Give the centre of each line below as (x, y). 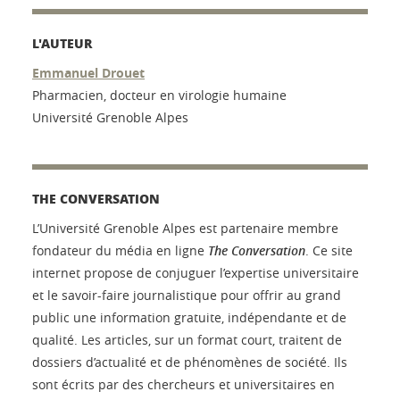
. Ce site (329, 250)
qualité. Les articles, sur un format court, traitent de (187, 339)
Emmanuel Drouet (88, 72)
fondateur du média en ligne (120, 250)
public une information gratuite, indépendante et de (189, 317)
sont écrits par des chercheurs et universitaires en (183, 384)
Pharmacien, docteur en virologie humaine (159, 95)
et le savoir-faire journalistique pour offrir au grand (187, 295)
